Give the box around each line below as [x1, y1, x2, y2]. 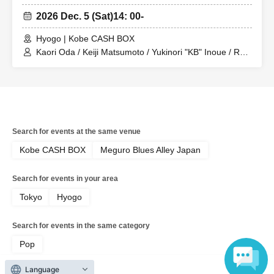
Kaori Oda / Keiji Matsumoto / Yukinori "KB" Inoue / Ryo [36, 46, 249, 57]
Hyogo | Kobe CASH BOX [36, 33, 135, 43]
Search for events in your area [12, 174, 118, 183]
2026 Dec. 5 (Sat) [36, 10, 113, 21]
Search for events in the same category [12, 221, 150, 230]
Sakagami [36, 57, 75, 68]
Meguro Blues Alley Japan [100, 144, 201, 155]
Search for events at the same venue [12, 127, 141, 136]
